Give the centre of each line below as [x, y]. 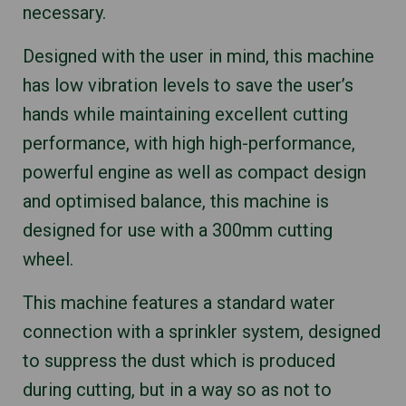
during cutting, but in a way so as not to [177, 389]
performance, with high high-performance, [189, 143]
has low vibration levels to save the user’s [188, 85]
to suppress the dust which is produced [179, 360]
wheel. [48, 259]
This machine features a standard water [179, 302]
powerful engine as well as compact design [194, 172]
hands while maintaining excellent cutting [185, 114]
